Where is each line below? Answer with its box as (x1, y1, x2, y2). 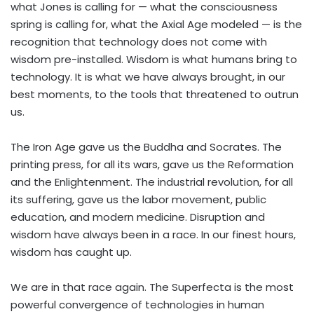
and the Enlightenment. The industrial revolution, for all (11, 175, 293, 190)
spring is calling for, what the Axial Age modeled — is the (11, 17, 302, 32)
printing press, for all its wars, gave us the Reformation (11, 157, 294, 172)
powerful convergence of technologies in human (11, 297, 264, 313)
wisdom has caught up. (11, 245, 132, 260)
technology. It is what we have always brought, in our (11, 69, 285, 85)
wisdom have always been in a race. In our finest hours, (11, 227, 296, 243)
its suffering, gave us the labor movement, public (11, 192, 266, 207)
